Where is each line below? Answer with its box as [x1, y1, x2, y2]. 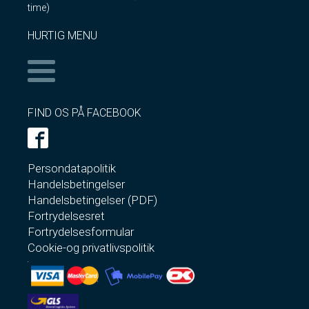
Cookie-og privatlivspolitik [28, 240, 154, 255]
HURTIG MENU [28, 28, 97, 42]
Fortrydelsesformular [28, 224, 134, 239]
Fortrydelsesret [28, 208, 105, 223]
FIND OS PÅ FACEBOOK [28, 106, 141, 119]
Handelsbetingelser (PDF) [28, 192, 157, 207]
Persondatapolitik [28, 161, 116, 175]
